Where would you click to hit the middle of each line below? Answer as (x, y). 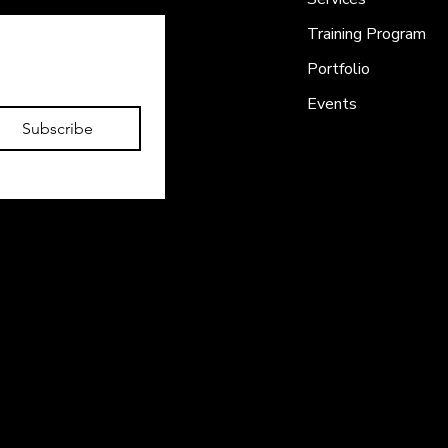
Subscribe (57, 128)
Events (332, 103)
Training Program (367, 33)
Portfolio (339, 68)
